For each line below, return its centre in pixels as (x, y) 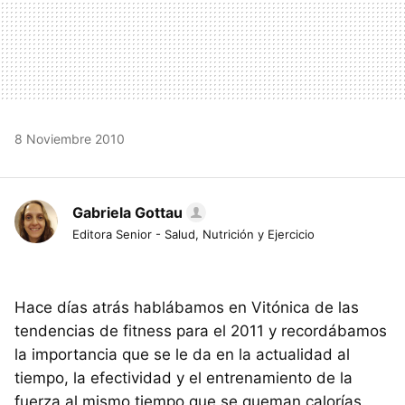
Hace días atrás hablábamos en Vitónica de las (187, 308)
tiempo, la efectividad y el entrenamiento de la (184, 378)
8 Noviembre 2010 (70, 139)
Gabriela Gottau (127, 213)
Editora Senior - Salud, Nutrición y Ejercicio (193, 235)
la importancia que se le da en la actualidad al (182, 355)
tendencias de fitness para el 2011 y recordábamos (201, 331)
